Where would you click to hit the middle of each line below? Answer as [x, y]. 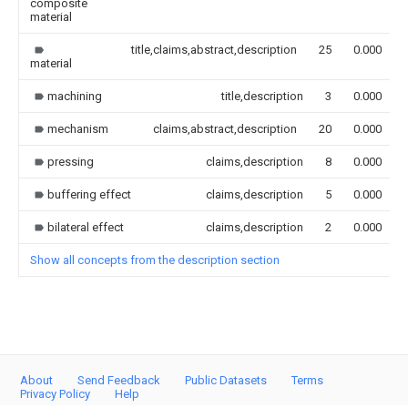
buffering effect [89, 194]
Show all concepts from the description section [155, 260]
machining [75, 96]
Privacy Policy [55, 394]
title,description [262, 96]
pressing [71, 161]
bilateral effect [86, 227]
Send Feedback [119, 380]
